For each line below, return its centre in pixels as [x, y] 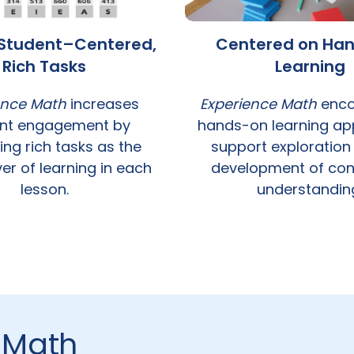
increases [103, 104]
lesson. [44, 190]
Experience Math [258, 104]
